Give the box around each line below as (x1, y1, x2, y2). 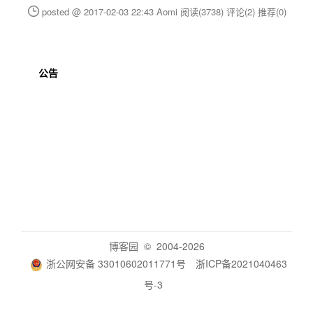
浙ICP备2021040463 (195, 256, 287, 270)
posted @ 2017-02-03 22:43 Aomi (42, 5, 180, 18)
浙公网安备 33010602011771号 (45, 256, 186, 270)
